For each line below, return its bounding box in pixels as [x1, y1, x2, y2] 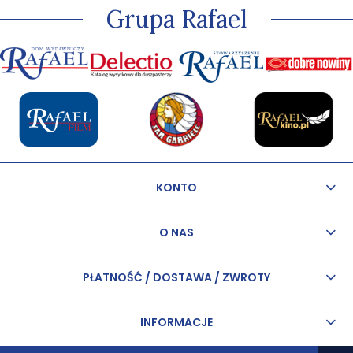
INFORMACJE [140, 314, 213, 331]
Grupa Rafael [106, 4, 247, 35]
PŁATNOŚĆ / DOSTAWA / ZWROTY [83, 269, 270, 286]
